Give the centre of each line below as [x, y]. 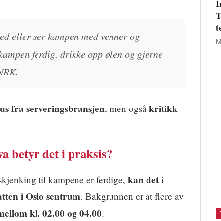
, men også [127, 109]
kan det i [146, 180]
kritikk [163, 109]
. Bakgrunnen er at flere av [132, 196]
